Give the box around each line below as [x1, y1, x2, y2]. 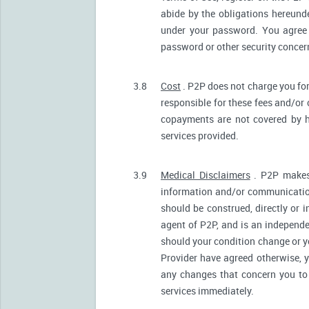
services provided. [161, 128, 239, 142]
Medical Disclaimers [161, 168, 250, 181]
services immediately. [161, 283, 254, 297]
